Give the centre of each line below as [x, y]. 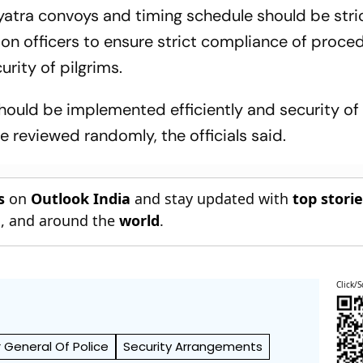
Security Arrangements [193, 346]
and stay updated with [212, 198]
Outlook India [81, 198]
